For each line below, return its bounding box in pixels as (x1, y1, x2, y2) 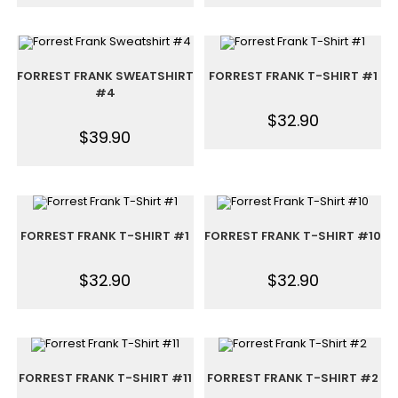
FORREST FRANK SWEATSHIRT (16, 68, 194, 84)
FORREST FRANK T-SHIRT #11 (18, 370, 192, 386)
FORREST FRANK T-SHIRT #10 (204, 227, 382, 244)
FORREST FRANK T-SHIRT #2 (207, 370, 379, 386)
